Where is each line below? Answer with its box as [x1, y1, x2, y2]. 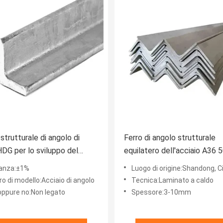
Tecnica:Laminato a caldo [131, 176, 214, 185]
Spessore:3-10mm [131, 188, 191, 197]
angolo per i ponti [124, 159, 184, 169]
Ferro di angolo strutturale [124, 133, 216, 143]
